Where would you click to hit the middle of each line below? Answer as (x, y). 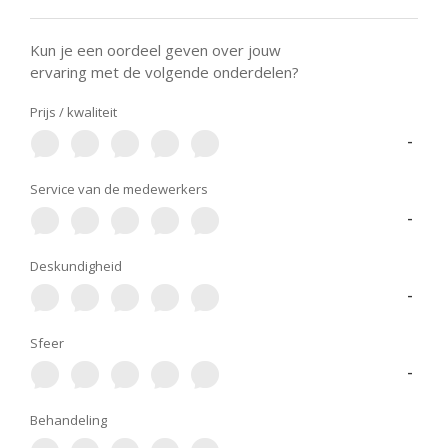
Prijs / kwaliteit (73, 112)
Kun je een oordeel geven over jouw (155, 50)
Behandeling (68, 420)
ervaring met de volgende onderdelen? (164, 72)
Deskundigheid (76, 266)
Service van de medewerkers (119, 189)
